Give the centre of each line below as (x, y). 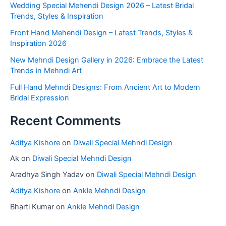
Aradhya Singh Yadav (47, 175)
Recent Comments (66, 121)
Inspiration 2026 (38, 43)
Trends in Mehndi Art (46, 70)
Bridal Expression (40, 98)
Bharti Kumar (32, 207)
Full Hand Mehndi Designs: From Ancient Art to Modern (105, 87)
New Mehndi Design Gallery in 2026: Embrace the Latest (107, 60)
